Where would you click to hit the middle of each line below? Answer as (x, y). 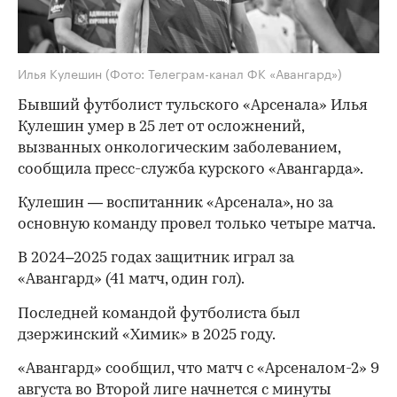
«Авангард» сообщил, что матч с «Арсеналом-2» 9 (198, 370)
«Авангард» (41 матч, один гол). (131, 280)
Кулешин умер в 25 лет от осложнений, (161, 128)
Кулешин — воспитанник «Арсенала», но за (175, 204)
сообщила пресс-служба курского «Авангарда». (191, 170)
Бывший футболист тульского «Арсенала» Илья (193, 106)
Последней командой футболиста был (159, 315)
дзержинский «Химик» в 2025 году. (147, 336)
